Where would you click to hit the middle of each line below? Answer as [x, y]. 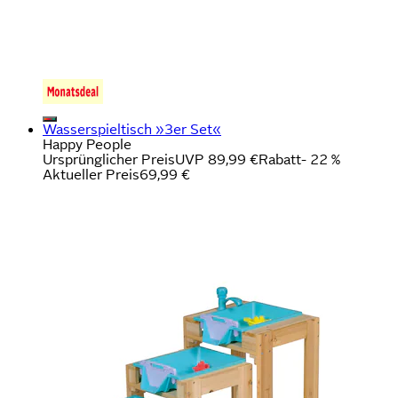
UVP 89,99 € [217, 159]
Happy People [87, 144]
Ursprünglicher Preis [109, 159]
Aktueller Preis [91, 174]
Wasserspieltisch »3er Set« [132, 129]
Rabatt [280, 159]
